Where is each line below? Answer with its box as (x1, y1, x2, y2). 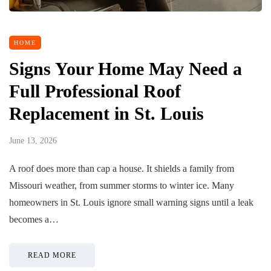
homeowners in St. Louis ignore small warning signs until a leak (9, 197, 253, 207)
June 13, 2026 (9, 136, 57, 145)
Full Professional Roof (9, 81, 181, 101)
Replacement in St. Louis (9, 103, 204, 123)
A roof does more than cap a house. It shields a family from (9, 163, 234, 174)
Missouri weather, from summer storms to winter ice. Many (9, 180, 234, 191)
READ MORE (28, 251, 76, 260)
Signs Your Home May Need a (9, 59, 242, 79)
